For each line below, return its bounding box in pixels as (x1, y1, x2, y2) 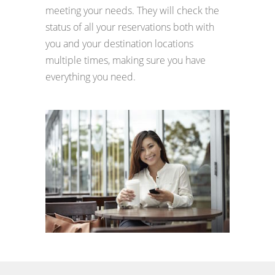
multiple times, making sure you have (45, 53, 206, 68)
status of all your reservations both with (45, 20, 214, 34)
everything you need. (45, 70, 136, 84)
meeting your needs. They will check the (45, 4, 219, 18)
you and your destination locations (45, 37, 193, 51)
